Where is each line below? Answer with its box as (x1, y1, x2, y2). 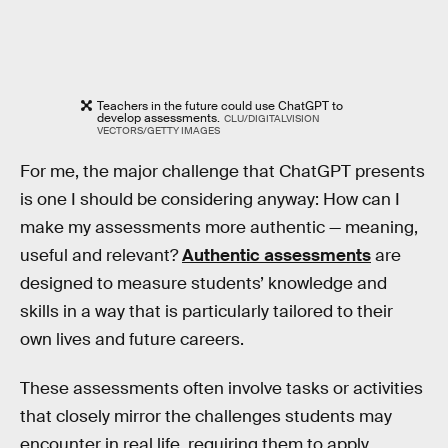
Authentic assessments (182, 244, 371, 266)
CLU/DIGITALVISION (223, 111, 320, 125)
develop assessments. (97, 109, 221, 126)
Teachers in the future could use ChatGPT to (97, 97, 344, 114)
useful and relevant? (20, 244, 182, 266)
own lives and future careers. (20, 328, 244, 350)
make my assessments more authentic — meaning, (20, 216, 418, 238)
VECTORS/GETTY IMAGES (97, 123, 221, 137)
